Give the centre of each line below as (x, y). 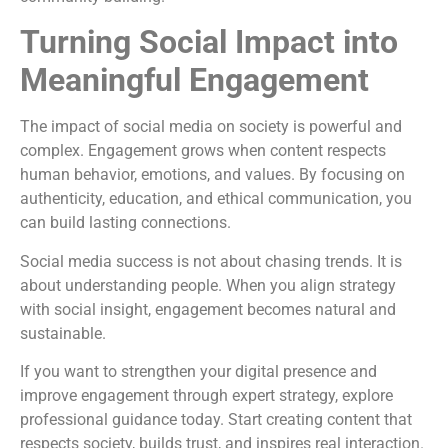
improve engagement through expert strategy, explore (206, 395)
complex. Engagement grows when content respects (203, 151)
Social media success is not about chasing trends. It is (211, 261)
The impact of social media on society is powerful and (211, 127)
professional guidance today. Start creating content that (216, 419)
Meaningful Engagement (194, 80)
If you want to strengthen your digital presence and (198, 371)
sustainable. (63, 333)
